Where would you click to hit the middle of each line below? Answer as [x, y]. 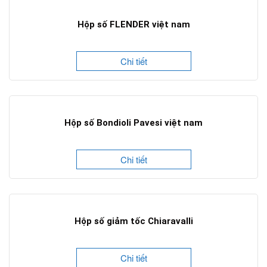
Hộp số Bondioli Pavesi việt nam [133, 123]
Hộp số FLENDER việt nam [133, 25]
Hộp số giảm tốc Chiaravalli [133, 221]
